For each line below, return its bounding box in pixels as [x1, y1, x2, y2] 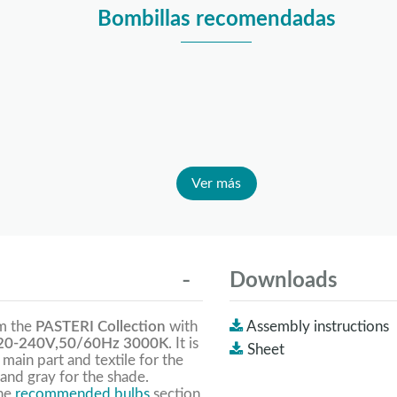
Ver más [191, 176, 241, 191]
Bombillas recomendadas [97, 8, 336, 30]
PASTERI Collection [35, 319, 166, 335]
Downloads [230, 270, 338, 292]
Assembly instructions [246, 319, 389, 335]
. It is [168, 336, 198, 352]
